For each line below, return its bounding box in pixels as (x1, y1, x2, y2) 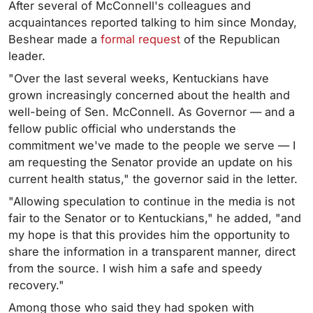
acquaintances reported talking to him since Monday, (8, 15, 297, 30)
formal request (101, 32, 180, 47)
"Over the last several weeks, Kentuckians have (8, 71, 269, 86)
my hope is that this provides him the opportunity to (8, 228, 290, 242)
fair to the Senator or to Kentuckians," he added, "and (8, 211, 301, 226)
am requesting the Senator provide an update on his (8, 155, 293, 170)
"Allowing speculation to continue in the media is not (8, 194, 295, 209)
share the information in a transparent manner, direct (8, 245, 296, 259)
